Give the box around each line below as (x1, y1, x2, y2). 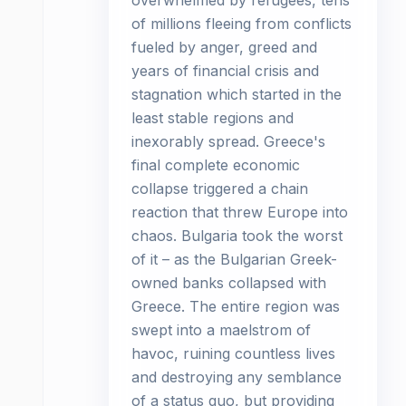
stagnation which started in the (131, 85, 342, 103)
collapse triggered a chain (131, 179, 308, 198)
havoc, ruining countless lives (131, 344, 335, 362)
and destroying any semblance (131, 368, 342, 386)
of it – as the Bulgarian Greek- (131, 250, 337, 268)
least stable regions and (131, 109, 294, 127)
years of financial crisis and (131, 62, 319, 80)
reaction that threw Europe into (131, 203, 348, 221)
